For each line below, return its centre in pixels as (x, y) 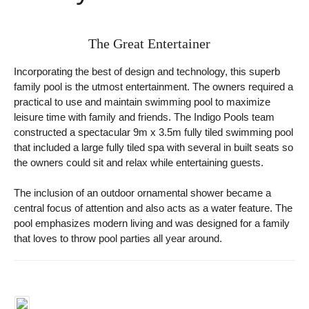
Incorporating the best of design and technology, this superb (147, 71)
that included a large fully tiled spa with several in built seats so (153, 147)
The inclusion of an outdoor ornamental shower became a (142, 193)
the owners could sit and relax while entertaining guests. (139, 162)
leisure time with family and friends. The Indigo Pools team (144, 117)
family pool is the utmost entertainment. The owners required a (153, 87)
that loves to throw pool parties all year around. (118, 238)
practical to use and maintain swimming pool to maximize (142, 102)
